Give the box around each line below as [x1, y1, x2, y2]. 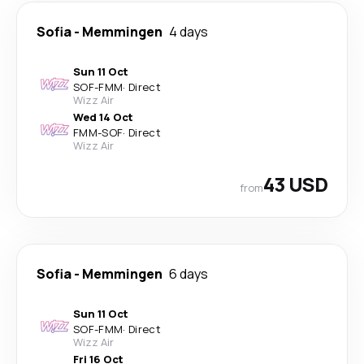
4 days [169, 23, 208, 41]
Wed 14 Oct [73, 110, 133, 124]
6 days [169, 265, 208, 283]
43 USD [262, 171, 327, 197]
